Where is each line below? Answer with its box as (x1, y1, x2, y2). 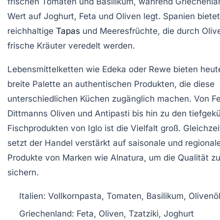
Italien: (19, 191, 46, 201)
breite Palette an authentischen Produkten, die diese (7, 79, 215, 89)
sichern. (7, 167, 39, 177)
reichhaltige (7, 26, 56, 36)
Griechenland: (19, 209, 74, 219)
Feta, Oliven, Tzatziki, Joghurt (74, 209, 194, 219)
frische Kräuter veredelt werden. (7, 41, 135, 51)
